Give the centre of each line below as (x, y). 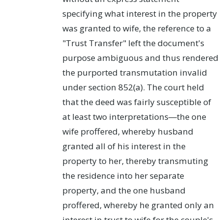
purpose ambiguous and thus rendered (140, 58)
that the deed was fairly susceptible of (137, 102)
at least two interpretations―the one (134, 117)
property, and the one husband (124, 191)
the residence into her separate (123, 176)
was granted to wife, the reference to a (137, 28)
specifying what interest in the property (139, 14)
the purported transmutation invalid (135, 73)
